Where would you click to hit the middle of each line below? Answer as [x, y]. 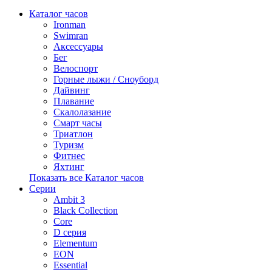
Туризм [69, 145]
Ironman [70, 25]
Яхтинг [69, 167]
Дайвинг [72, 90]
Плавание [74, 101]
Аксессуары [78, 46]
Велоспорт [76, 68]
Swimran [71, 36]
